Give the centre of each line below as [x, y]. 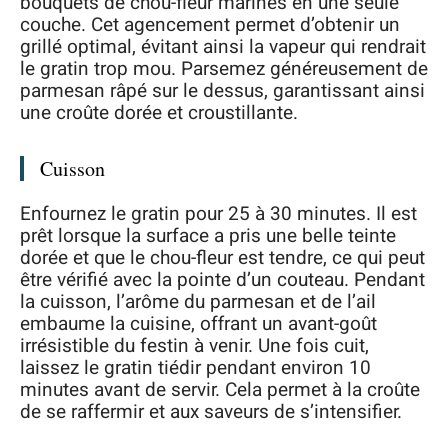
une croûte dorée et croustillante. [159, 112]
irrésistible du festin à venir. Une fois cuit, [194, 346]
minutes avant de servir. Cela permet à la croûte [220, 390]
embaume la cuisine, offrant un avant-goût [198, 324]
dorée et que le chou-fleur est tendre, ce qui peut [222, 258]
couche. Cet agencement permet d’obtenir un [210, 24]
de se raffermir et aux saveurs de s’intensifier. [211, 412]
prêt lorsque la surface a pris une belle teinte [208, 236]
